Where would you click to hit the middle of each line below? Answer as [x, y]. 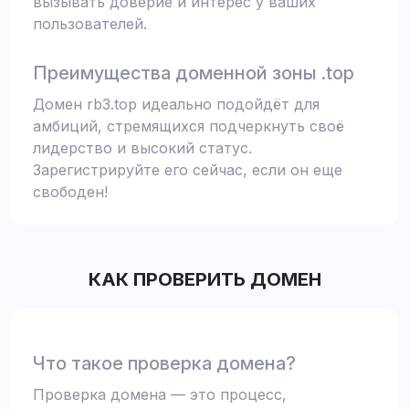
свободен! [70, 192]
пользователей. [90, 24]
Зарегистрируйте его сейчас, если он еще [188, 170]
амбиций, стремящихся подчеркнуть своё [189, 126]
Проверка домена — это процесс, [160, 394]
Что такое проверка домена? [164, 363]
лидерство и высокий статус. [142, 148]
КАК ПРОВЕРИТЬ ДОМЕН [204, 279]
